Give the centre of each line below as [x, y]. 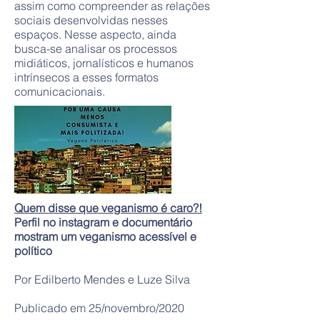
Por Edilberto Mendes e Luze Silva [104, 279]
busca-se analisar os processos [96, 49]
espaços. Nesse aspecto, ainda [95, 34]
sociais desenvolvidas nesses [91, 20]
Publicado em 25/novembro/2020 [99, 308]
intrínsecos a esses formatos [86, 77]
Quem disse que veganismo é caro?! [108, 208]
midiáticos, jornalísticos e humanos [104, 63]
